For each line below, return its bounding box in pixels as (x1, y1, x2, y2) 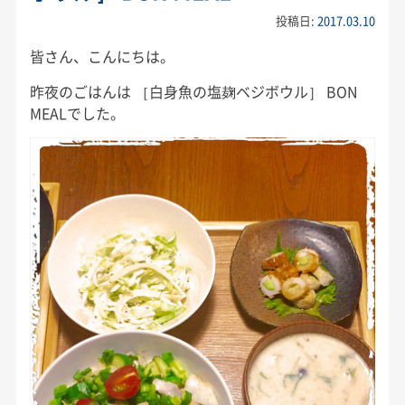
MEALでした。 (29, 101, 125, 124)
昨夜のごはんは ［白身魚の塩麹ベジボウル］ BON (29, 80, 358, 102)
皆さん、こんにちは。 (29, 44, 174, 67)
